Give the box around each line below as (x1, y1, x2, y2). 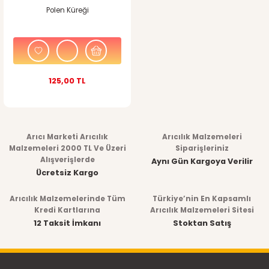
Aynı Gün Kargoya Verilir (151, 156, 253, 166)
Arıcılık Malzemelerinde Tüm (9, 193, 125, 204)
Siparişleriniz (175, 143, 229, 153)
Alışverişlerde (40, 154, 95, 165)
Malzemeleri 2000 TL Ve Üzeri (8, 143, 126, 153)
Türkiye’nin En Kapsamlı (153, 193, 251, 204)
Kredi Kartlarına (34, 205, 100, 215)
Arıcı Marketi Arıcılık (26, 131, 108, 142)
